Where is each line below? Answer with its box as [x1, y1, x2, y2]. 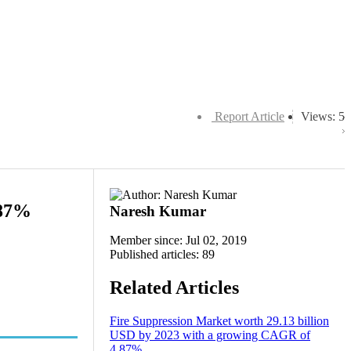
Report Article [215, 110, 284, 123]
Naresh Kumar [110, 203, 206, 219]
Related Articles [110, 277, 239, 298]
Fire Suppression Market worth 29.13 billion [110, 313, 329, 327]
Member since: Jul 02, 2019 [110, 233, 247, 247]
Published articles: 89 [110, 248, 215, 261]
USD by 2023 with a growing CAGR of [110, 327, 310, 342]
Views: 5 [301, 110, 345, 123]
